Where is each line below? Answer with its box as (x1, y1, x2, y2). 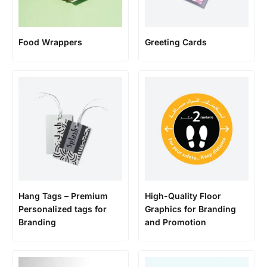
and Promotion (145, 217, 206, 227)
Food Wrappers (18, 37, 82, 47)
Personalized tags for (18, 204, 107, 214)
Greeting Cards (145, 37, 207, 47)
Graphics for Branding (145, 204, 236, 214)
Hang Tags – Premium (18, 191, 108, 201)
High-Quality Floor (145, 191, 221, 201)
